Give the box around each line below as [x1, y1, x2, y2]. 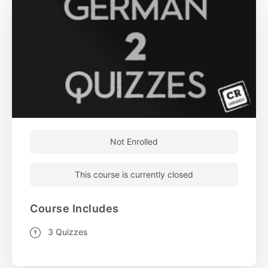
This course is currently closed [75, 169, 193, 180]
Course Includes [30, 202, 119, 215]
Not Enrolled [110, 136, 158, 147]
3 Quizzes [48, 227, 87, 237]
